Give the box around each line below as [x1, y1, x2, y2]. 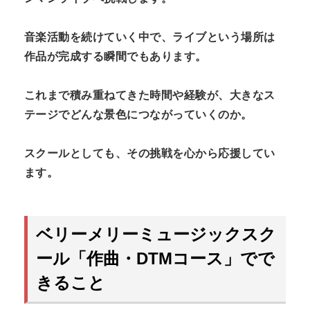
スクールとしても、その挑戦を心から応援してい [24, 147, 275, 159]
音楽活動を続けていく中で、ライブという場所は [24, 30, 275, 43]
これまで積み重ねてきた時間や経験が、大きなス [24, 89, 275, 101]
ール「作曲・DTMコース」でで [36, 249, 275, 268]
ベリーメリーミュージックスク [36, 225, 276, 244]
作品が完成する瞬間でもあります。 [24, 50, 207, 62]
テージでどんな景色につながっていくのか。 [24, 108, 253, 120]
